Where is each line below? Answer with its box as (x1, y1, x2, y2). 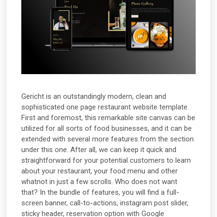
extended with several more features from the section (21, 135, 194, 144)
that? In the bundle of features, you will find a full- (21, 188, 180, 197)
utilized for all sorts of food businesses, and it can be (21, 124, 192, 133)
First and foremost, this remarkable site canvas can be (21, 113, 196, 123)
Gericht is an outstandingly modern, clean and (21, 92, 167, 101)
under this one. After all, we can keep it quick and (21, 145, 177, 155)
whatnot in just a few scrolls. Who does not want (21, 177, 178, 186)
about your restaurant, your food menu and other (21, 167, 178, 176)
